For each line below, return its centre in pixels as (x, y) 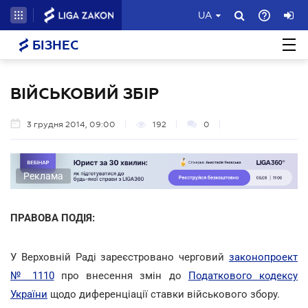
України (29, 294)
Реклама (43, 176)
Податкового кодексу (243, 275)
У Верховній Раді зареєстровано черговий (120, 257)
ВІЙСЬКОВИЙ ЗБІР (85, 93)
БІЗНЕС (54, 45)
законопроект (263, 257)
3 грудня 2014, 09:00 (71, 124)
